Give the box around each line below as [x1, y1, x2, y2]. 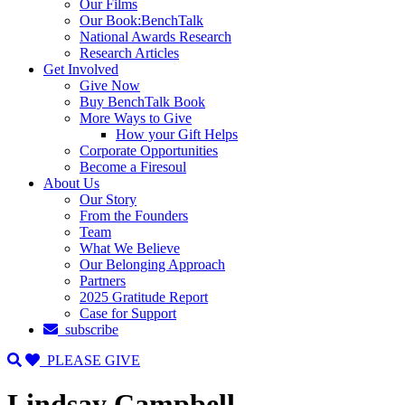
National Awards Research [80, 28, 231, 44]
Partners [80, 272, 126, 288]
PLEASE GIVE [40, 352, 140, 368]
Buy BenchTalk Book [80, 93, 205, 109]
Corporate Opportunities [80, 142, 218, 158]
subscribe [58, 321, 118, 337]
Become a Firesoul [80, 158, 186, 174]
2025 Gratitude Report [80, 288, 208, 305]
